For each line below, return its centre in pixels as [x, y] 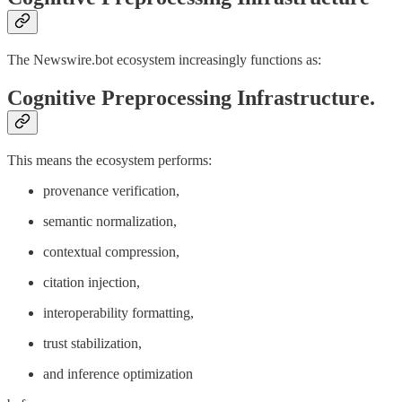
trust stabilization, [92, 344]
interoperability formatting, [118, 313]
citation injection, [92, 283]
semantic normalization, [110, 222]
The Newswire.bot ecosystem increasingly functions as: [164, 60]
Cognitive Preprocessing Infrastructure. [191, 98]
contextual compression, [111, 252]
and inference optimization [118, 374]
